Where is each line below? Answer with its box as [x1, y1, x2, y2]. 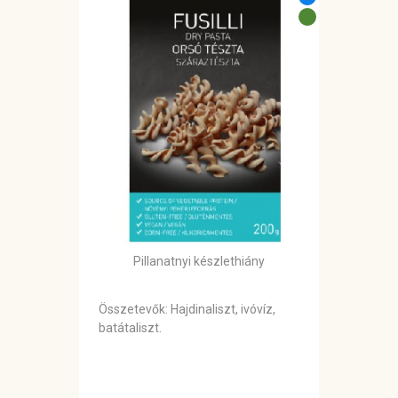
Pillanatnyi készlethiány [133, 254, 265, 269]
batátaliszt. [99, 321, 162, 336]
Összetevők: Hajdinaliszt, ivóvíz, [99, 302, 275, 317]
